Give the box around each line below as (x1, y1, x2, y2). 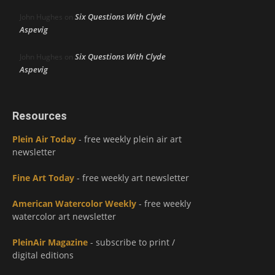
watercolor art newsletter (12, 211, 116, 223)
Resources (12, 109, 67, 123)
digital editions (12, 249, 74, 261)
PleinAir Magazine (12, 236, 88, 249)
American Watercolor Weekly (12, 198, 136, 210)
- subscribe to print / (88, 236, 175, 249)
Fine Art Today (12, 172, 74, 184)
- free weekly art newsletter (74, 172, 189, 184)
